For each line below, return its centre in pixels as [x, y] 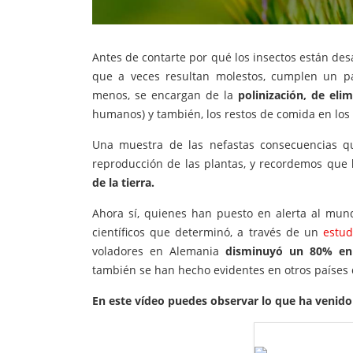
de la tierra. [123, 183]
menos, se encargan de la [165, 95]
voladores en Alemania [159, 251]
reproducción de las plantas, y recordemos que [222, 164]
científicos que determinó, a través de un [208, 232]
